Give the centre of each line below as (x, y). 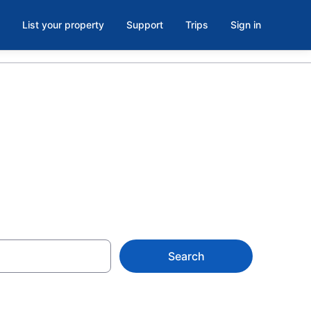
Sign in (246, 25)
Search (186, 256)
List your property (63, 25)
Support (145, 25)
